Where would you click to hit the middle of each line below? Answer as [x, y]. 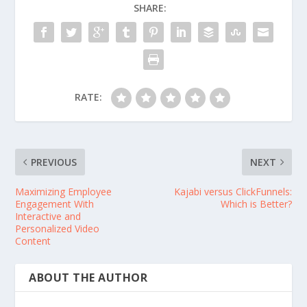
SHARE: [150, 8]
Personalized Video [58, 229]
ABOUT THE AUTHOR [88, 278]
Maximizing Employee [64, 192]
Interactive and [48, 217]
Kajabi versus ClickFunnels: [233, 192]
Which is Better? [256, 204]
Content [35, 241]
